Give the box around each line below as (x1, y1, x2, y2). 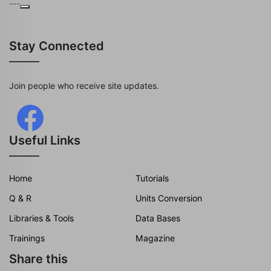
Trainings (9, 233, 45, 243)
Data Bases (135, 213, 180, 223)
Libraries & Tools (9, 213, 74, 223)
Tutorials (135, 173, 169, 183)
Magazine (135, 233, 175, 243)
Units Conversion (135, 193, 202, 203)
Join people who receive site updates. (9, 80, 159, 91)
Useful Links (9, 133, 80, 148)
